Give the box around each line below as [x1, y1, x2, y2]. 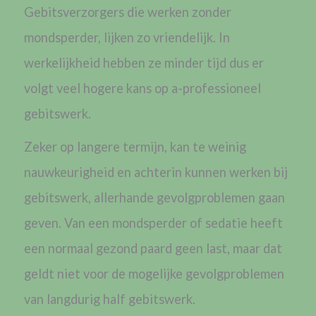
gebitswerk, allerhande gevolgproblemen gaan [23, 189, 285, 205]
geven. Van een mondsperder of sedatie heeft [23, 214, 283, 231]
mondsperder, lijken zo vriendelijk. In [23, 30, 230, 46]
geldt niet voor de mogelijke [23, 265, 186, 281]
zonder [188, 4, 231, 20]
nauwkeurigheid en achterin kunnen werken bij [23, 164, 288, 180]
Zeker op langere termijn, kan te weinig [23, 138, 246, 154]
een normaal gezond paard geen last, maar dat [23, 240, 282, 256]
